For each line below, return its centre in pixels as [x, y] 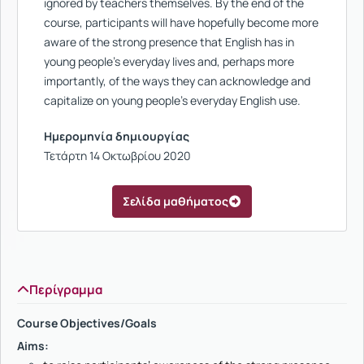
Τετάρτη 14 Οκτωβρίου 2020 [117, 156]
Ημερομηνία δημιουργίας [117, 136]
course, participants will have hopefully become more [181, 22]
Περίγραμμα [66, 290]
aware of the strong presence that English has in [169, 42]
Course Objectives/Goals [87, 323]
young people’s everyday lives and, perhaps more [169, 61]
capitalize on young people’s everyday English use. [172, 100]
